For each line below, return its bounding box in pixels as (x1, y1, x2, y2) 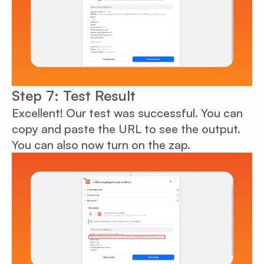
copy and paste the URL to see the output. (12, 121, 240, 137)
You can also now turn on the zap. (12, 137, 190, 153)
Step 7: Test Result (12, 87, 136, 105)
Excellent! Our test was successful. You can (12, 105, 243, 121)
